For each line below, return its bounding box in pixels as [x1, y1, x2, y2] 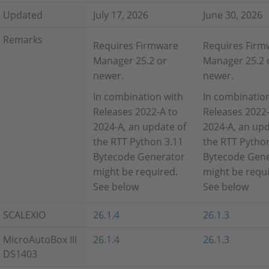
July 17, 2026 [93, 8, 149, 22]
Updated [3, 8, 43, 22]
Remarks [3, 33, 43, 46]
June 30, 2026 [203, 8, 263, 22]
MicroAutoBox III [3, 233, 80, 246]
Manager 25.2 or [93, 54, 168, 67]
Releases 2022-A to [93, 105, 178, 118]
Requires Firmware [93, 39, 179, 52]
